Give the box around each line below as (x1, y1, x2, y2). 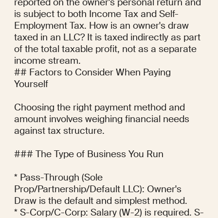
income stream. (14, 54, 81, 67)
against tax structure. (14, 125, 105, 137)
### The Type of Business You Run (14, 148, 163, 161)
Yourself (14, 78, 48, 91)
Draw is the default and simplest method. (14, 195, 187, 207)
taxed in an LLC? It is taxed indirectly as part (14, 31, 200, 44)
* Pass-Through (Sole (14, 171, 103, 184)
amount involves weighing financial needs (14, 113, 189, 126)
